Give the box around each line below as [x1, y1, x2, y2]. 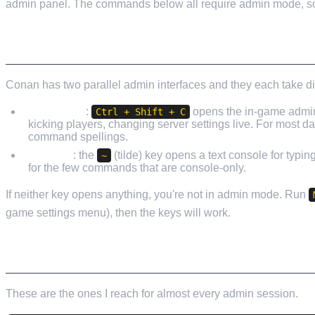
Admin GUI [28, 105, 86, 117]
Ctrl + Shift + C [96, 105, 186, 117]
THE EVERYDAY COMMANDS [6, 243, 205, 267]
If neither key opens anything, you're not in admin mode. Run [6, 188, 309, 200]
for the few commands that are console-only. [28, 161, 246, 174]
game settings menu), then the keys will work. [6, 206, 231, 219]
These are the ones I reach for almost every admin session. [6, 287, 298, 300]
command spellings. [28, 130, 128, 143]
